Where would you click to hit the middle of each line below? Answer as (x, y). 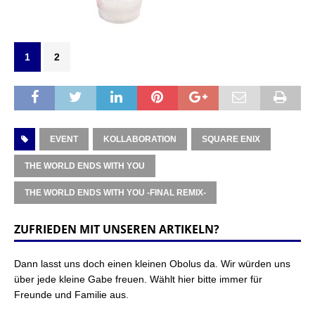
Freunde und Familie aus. (71, 294)
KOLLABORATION (140, 139)
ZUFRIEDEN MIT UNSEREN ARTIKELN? (117, 229)
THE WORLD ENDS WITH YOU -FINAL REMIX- (115, 192)
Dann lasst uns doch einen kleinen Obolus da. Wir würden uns (152, 263)
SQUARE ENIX (231, 139)
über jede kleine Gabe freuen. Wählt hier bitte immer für (138, 279)
